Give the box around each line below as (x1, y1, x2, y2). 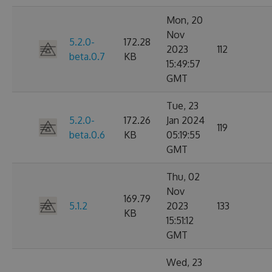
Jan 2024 (166, 114, 205, 126)
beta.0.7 (69, 50, 105, 63)
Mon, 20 (166, 14, 203, 26)
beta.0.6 (69, 129, 105, 141)
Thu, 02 (166, 171, 200, 183)
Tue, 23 (166, 100, 199, 112)
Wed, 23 (166, 256, 202, 268)
